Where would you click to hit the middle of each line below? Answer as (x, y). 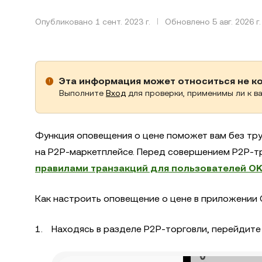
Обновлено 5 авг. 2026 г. (213, 21)
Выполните (82, 93)
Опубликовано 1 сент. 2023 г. (93, 21)
